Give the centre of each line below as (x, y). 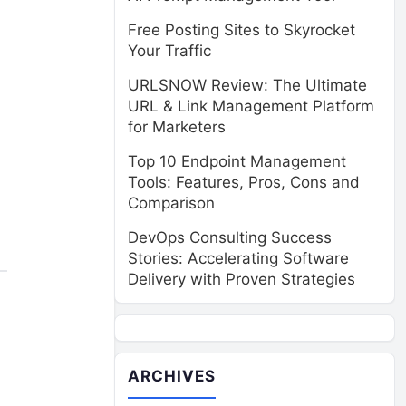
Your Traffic (169, 51)
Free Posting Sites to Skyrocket (242, 30)
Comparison (171, 203)
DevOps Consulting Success (230, 237)
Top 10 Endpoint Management (237, 161)
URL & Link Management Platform (251, 106)
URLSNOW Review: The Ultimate (247, 85)
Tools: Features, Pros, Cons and (244, 182)
